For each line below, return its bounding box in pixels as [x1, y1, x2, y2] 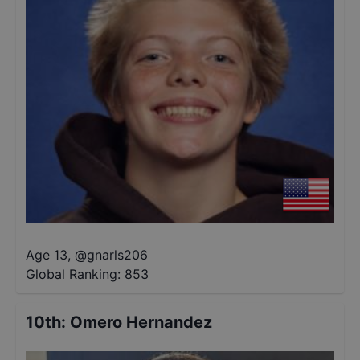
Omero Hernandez [70, 313, 212, 332]
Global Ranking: [26, 266, 121, 282]
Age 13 [26, 247, 67, 263]
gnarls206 [87, 247, 148, 263]
